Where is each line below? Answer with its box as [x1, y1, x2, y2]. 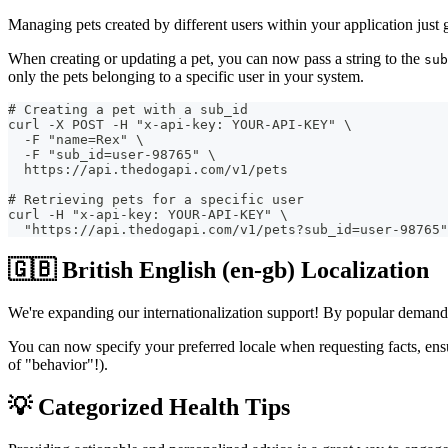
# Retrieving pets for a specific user [8, 191, 304, 207]
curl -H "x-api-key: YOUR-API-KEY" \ [8, 206, 288, 222]
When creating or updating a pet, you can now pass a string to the [8, 49, 424, 67]
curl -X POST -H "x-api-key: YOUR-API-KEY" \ [8, 116, 352, 132]
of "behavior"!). [8, 355, 108, 373]
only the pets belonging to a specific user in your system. [8, 67, 364, 85]
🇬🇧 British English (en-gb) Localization [8, 256, 429, 283]
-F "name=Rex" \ [8, 131, 144, 147]
